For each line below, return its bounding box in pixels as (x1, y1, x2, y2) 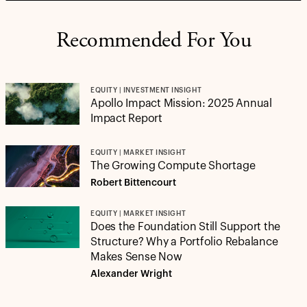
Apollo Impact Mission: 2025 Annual (90, 98, 272, 110)
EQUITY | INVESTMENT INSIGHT (90, 87, 202, 95)
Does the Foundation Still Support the (90, 221, 281, 233)
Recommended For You (56, 31, 251, 53)
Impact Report (90, 113, 162, 125)
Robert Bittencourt (90, 178, 176, 188)
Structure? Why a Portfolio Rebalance (90, 236, 278, 248)
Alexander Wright (90, 269, 172, 280)
